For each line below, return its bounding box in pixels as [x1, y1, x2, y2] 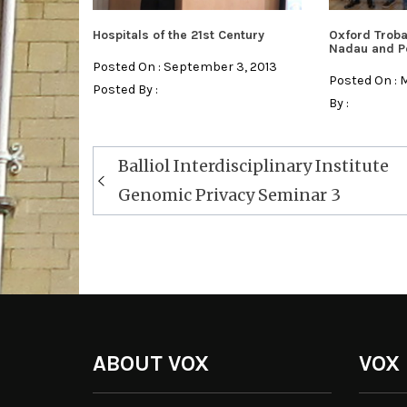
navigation [93, 164, 184, 189]
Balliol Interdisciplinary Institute [118, 155, 389, 177]
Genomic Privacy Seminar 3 [118, 184, 341, 206]
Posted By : [93, 82, 158, 98]
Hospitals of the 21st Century [93, 27, 264, 44]
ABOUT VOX [93, 351, 209, 377]
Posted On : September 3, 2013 [93, 59, 277, 75]
